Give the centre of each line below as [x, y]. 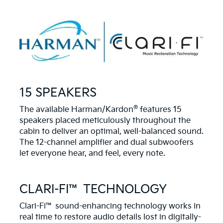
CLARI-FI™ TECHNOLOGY [93, 190]
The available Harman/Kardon [76, 110]
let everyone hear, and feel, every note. [92, 154]
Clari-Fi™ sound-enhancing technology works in [110, 207]
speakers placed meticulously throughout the [105, 121]
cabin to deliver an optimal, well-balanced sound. [111, 132]
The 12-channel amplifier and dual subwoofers [107, 143]
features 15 [160, 110]
